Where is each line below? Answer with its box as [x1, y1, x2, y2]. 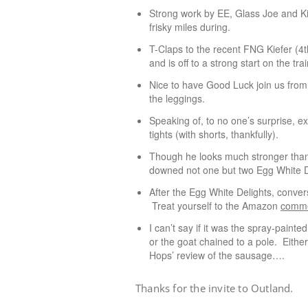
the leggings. [149, 91, 205, 105]
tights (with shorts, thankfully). [149, 127, 278, 141]
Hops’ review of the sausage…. [149, 248, 285, 262]
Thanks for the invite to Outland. [135, 281, 294, 295]
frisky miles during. [149, 20, 230, 34]
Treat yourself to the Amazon [149, 199, 280, 212]
